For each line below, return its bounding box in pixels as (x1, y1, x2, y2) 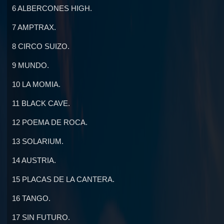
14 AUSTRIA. (12, 156, 56, 165)
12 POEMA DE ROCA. (12, 118, 87, 127)
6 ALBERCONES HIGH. (12, 4, 92, 13)
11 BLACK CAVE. (12, 99, 70, 108)
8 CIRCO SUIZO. (12, 42, 69, 51)
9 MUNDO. (12, 61, 49, 70)
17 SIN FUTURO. (12, 213, 70, 222)
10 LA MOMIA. (12, 80, 60, 89)
